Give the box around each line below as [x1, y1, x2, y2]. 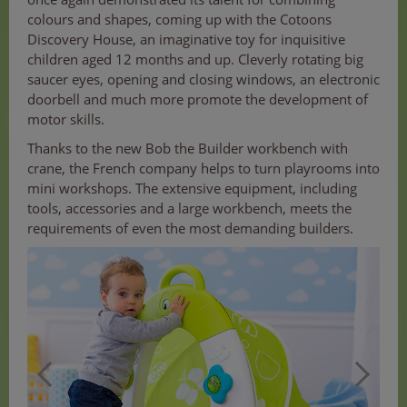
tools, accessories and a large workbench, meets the [27, 198, 352, 217]
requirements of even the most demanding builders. [27, 218, 353, 237]
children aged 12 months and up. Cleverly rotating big [27, 49, 363, 68]
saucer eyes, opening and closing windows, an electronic [27, 69, 380, 88]
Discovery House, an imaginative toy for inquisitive [27, 29, 345, 48]
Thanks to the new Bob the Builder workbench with [27, 138, 348, 157]
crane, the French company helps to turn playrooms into [27, 158, 380, 177]
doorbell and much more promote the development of [27, 89, 368, 108]
